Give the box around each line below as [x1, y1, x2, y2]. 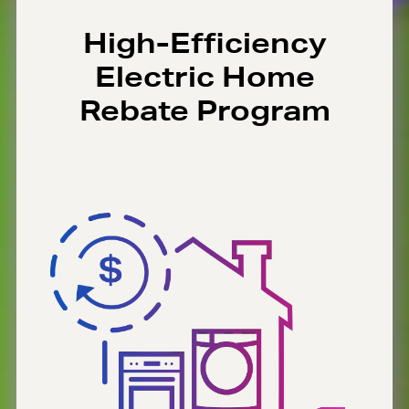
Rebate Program [79, 93, 330, 128]
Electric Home [94, 59, 315, 94]
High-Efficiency [82, 26, 327, 60]
